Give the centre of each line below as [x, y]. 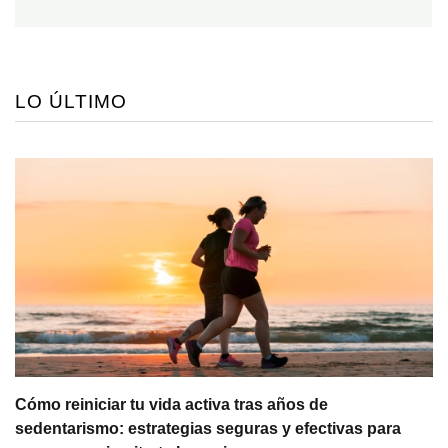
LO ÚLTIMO [71, 102]
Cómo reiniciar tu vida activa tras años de [171, 405]
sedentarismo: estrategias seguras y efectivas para [208, 429]
